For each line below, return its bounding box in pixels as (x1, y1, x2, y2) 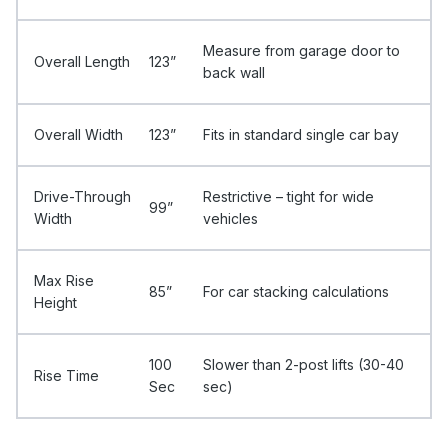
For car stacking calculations (203, 282, 389, 300)
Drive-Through (34, 187, 131, 205)
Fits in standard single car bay (203, 125, 399, 143)
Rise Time (34, 366, 99, 384)
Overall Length (34, 52, 130, 70)
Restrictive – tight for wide (203, 187, 374, 205)
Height (34, 293, 77, 311)
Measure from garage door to (203, 41, 400, 59)
